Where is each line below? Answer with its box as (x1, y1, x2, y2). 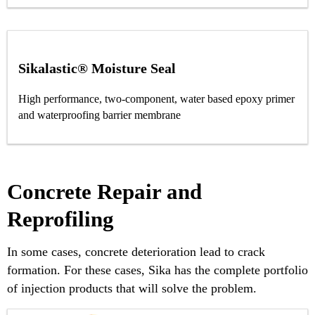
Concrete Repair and (7, 179, 202, 204)
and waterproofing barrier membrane (18, 108, 181, 121)
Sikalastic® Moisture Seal (18, 60, 176, 76)
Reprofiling (7, 206, 114, 231)
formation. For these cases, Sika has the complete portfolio (7, 263, 308, 278)
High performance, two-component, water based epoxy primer (18, 92, 295, 105)
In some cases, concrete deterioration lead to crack (7, 245, 265, 259)
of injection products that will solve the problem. (7, 281, 257, 296)
